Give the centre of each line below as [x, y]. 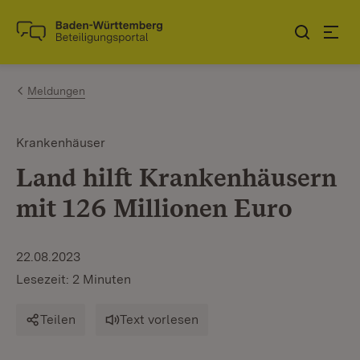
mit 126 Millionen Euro [154, 208]
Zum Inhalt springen [106, 25]
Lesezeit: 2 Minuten [74, 279]
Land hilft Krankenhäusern [176, 177]
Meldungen [56, 91]
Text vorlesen [159, 319]
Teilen [58, 319]
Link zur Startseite [75, 39]
